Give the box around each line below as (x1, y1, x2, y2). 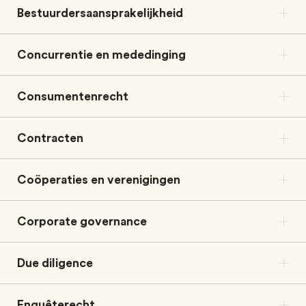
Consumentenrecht (17, 91, 128, 103)
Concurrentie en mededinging (17, 49, 186, 61)
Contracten (17, 133, 83, 145)
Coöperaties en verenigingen (17, 174, 180, 186)
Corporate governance (17, 216, 147, 228)
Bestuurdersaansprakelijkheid (17, 8, 183, 20)
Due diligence (17, 258, 93, 270)
